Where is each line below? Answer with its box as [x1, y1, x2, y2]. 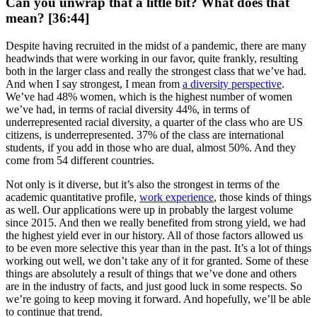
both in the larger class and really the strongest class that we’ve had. [6, 64, 306, 77]
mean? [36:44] [6, 11, 89, 26]
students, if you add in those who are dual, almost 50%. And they [6, 141, 296, 154]
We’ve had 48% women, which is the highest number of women [6, 90, 292, 103]
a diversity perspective [183, 77, 282, 90]
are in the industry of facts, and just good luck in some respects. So [6, 279, 302, 292]
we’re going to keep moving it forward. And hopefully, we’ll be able [6, 292, 311, 305]
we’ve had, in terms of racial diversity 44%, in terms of [6, 103, 250, 115]
